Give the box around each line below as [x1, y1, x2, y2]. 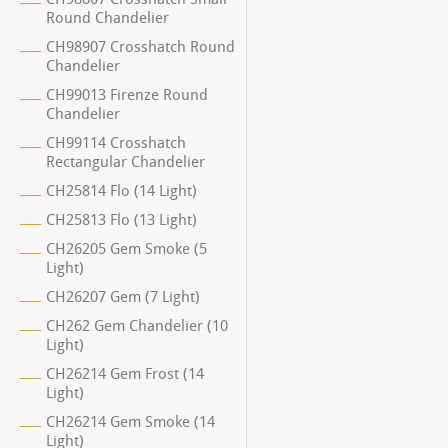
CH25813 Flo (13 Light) [46, 211, 197, 229]
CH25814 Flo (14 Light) [46, 182, 197, 200]
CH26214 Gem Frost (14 [46, 365, 204, 383]
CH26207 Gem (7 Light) [46, 288, 200, 306]
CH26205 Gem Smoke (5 [46, 240, 207, 258]
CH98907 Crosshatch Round [46, 38, 235, 56]
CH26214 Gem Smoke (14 [46, 413, 215, 431]
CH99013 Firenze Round [46, 86, 208, 104]
